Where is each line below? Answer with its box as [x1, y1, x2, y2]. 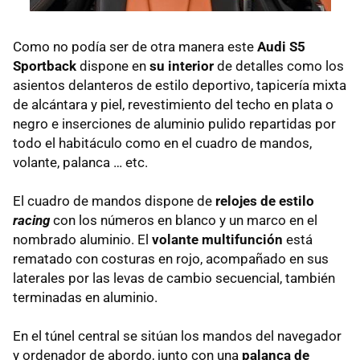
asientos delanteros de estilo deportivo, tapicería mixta [13, 76, 346, 93]
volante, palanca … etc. [13, 153, 148, 170]
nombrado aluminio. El [13, 231, 152, 247]
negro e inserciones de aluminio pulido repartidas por [13, 115, 336, 132]
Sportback [13, 57, 76, 74]
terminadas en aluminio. [13, 288, 157, 305]
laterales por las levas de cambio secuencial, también [13, 269, 335, 286]
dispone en [76, 57, 149, 74]
